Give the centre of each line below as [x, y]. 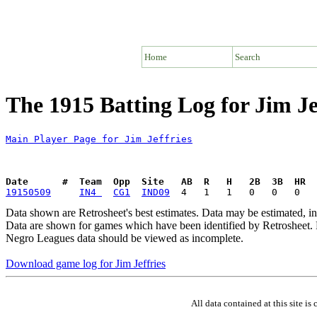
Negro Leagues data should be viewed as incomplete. [125, 238]
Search [248, 57]
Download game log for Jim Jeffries [86, 263]
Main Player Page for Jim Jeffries [99, 139]
